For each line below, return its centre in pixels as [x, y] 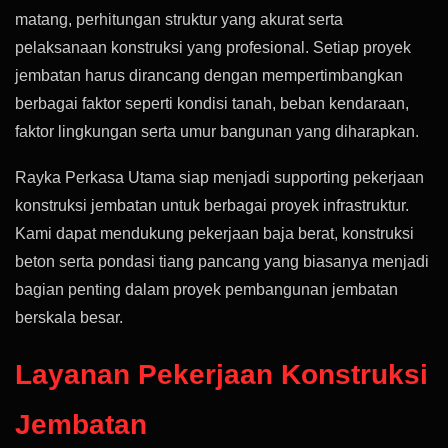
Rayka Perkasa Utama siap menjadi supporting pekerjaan [219, 177]
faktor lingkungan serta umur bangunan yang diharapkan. [217, 131]
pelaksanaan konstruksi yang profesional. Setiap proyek [213, 47]
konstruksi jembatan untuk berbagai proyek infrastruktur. [212, 205]
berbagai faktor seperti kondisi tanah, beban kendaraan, [212, 103]
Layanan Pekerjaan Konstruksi [221, 374]
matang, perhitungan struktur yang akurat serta [179, 19]
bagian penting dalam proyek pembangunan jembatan [206, 289]
